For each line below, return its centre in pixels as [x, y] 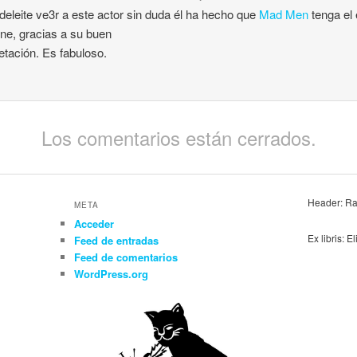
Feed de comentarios [126, 257]
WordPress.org [111, 273]
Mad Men [284, 14]
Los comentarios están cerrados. [178, 138]
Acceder [94, 223]
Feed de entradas [116, 240]
